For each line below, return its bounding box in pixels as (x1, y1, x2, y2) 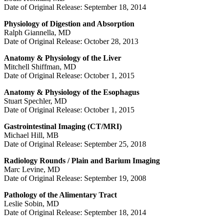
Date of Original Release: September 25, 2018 (4, 139, 146, 148)
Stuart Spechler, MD (4, 96, 67, 105)
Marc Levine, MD (4, 165, 60, 174)
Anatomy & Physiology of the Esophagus (4, 88, 139, 96)
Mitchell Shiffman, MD (4, 62, 76, 71)
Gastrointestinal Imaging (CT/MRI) (4, 122, 122, 131)
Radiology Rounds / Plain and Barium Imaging (4, 156, 160, 165)
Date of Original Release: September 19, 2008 (4, 174, 146, 182)
